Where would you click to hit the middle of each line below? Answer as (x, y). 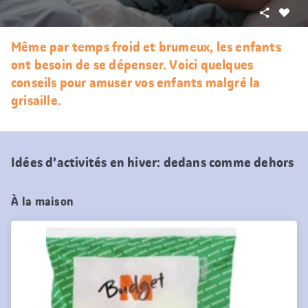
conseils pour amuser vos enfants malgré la (136, 82)
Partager (288, 11)
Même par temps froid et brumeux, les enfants (146, 46)
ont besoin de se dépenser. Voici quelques (132, 64)
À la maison (42, 201)
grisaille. (36, 100)
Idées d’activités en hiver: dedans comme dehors (153, 162)
